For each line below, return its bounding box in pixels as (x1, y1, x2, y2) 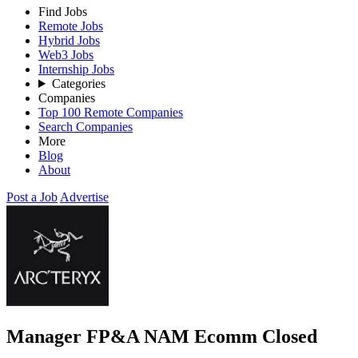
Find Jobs (38, 5, 87, 18)
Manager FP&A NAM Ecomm (6, 325, 262, 347)
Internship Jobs (38, 62, 114, 76)
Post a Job (6, 190, 58, 204)
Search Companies (38, 120, 133, 133)
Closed (262, 325, 317, 347)
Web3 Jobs (38, 48, 93, 62)
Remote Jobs (38, 19, 103, 33)
